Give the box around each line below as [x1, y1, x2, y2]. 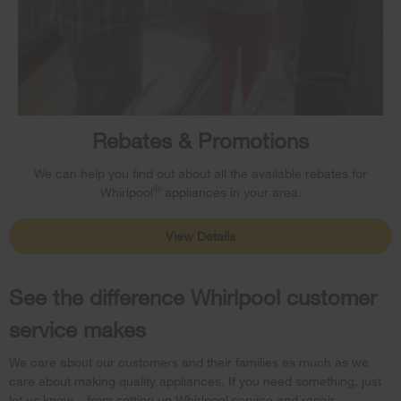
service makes [9, 315, 146, 342]
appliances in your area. [160, 183, 302, 200]
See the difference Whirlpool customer [9, 283, 377, 310]
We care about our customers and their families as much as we [9, 354, 369, 370]
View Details [166, 228, 235, 244]
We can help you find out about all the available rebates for [34, 165, 367, 181]
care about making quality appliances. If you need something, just [9, 372, 381, 388]
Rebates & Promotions [92, 126, 309, 153]
